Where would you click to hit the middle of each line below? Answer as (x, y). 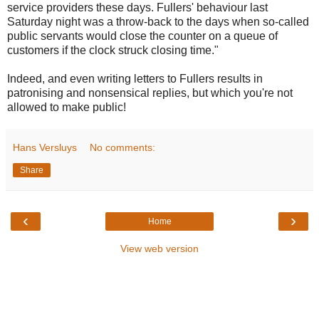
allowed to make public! (67, 107)
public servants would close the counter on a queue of (142, 36)
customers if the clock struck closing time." (113, 50)
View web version (159, 248)
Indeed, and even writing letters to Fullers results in (135, 78)
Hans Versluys (45, 147)
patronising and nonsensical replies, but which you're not (150, 93)
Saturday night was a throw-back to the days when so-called (158, 21)
